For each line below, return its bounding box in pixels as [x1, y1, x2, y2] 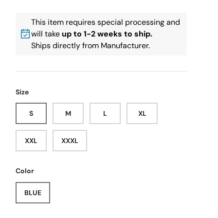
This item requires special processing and [31, 17, 180, 27]
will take [31, 29, 62, 39]
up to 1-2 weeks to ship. [62, 29, 152, 39]
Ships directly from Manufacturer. [31, 40, 150, 51]
